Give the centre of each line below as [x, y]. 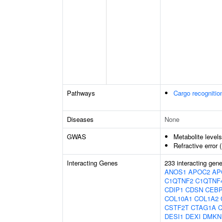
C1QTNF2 [179, 181]
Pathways [81, 93]
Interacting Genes [92, 163]
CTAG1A [203, 207]
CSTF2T [177, 207]
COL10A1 [178, 198]
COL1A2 [206, 198]
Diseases [80, 119]
